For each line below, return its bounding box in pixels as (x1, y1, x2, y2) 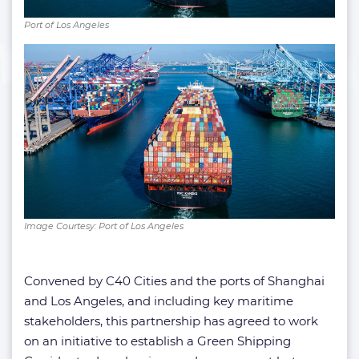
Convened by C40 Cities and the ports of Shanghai (24, 273, 325, 289)
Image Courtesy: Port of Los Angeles (24, 220, 184, 232)
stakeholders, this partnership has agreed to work (24, 313, 318, 329)
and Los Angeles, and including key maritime (24, 293, 293, 309)
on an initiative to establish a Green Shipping (24, 333, 291, 349)
